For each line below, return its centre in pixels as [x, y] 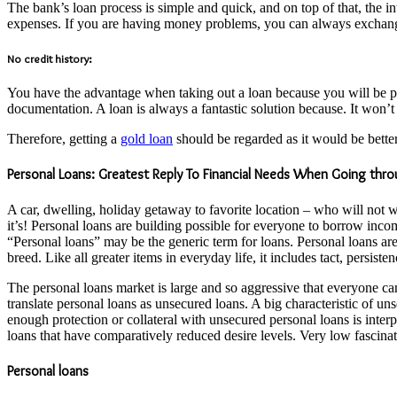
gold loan [147, 139]
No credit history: [50, 58]
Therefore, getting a [64, 139]
